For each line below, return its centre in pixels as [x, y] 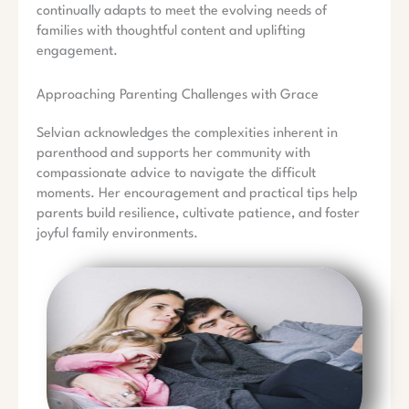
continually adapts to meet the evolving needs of [182, 11]
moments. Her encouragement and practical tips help [197, 194]
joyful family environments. [117, 234]
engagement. [77, 51]
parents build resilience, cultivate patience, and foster [198, 214]
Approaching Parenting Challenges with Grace [178, 95]
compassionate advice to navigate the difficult [176, 173]
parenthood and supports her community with [173, 153]
